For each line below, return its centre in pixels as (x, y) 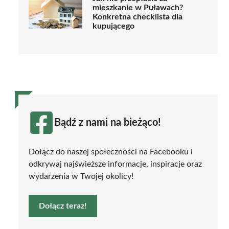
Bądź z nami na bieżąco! (108, 122)
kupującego (113, 26)
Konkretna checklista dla (138, 17)
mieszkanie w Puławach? (138, 7)
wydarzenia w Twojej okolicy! (81, 176)
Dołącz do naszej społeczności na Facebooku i (111, 152)
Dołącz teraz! (63, 206)
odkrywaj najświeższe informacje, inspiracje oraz (115, 164)
